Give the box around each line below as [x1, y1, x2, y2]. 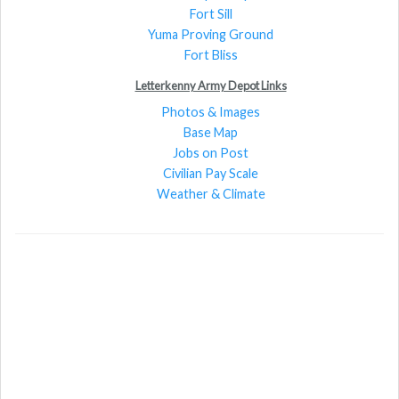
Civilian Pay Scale [163, 165, 258, 181]
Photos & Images [161, 103, 260, 119]
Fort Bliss [183, 46, 238, 62]
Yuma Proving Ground [148, 26, 273, 42]
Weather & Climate [156, 185, 265, 201]
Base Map [183, 124, 238, 140]
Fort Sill [189, 5, 232, 21]
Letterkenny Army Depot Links [134, 77, 287, 93]
